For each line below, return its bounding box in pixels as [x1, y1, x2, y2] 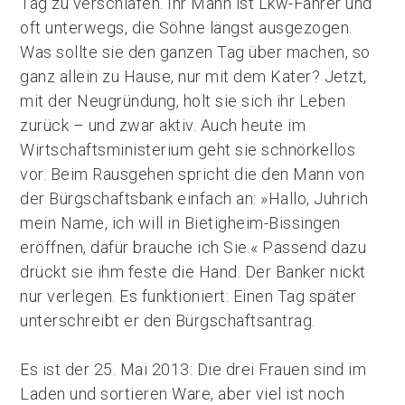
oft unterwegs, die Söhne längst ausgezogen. [20, 18, 353, 37]
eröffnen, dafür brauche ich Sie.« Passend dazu [20, 238, 367, 257]
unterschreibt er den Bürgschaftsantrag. [20, 311, 316, 330]
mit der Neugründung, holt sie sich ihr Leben [20, 91, 346, 110]
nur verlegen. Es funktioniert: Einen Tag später [20, 287, 357, 306]
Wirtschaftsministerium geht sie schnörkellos [20, 140, 356, 159]
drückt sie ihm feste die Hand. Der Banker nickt [20, 262, 366, 281]
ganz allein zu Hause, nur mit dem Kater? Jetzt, [20, 67, 367, 86]
